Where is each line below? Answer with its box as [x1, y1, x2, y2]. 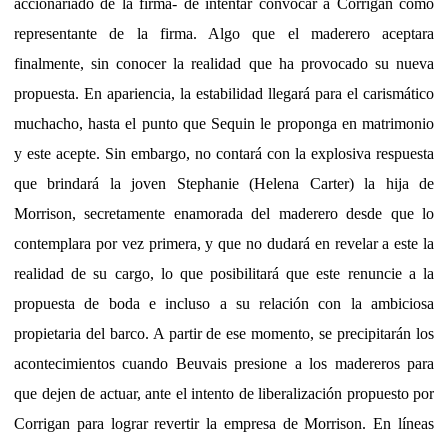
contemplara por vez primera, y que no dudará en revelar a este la [14, 234, 434, 252]
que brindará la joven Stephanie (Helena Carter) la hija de [14, 174, 434, 192]
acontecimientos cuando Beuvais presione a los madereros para [14, 354, 434, 372]
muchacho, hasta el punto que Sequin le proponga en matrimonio [14, 114, 434, 132]
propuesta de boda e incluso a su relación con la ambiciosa [14, 294, 434, 312]
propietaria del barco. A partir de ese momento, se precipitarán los [14, 324, 434, 342]
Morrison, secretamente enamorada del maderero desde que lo [14, 204, 434, 222]
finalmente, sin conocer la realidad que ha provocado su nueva [14, 54, 434, 72]
